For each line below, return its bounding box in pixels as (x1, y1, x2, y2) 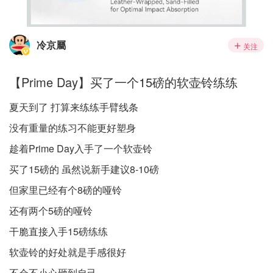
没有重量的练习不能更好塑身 (9, 121, 136, 135)
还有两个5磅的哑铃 (9, 204, 93, 218)
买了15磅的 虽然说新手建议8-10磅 (9, 162, 159, 176)
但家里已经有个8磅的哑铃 (9, 183, 122, 197)
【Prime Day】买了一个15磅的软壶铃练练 (9, 73, 238, 91)
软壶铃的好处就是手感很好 (9, 245, 126, 259)
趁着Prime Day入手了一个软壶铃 (9, 141, 152, 155)
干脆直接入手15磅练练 (9, 224, 108, 238)
